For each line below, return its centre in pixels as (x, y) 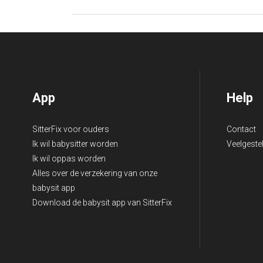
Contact (241, 129)
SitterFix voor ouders (71, 129)
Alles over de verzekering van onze (95, 173)
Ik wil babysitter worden (75, 144)
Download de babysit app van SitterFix (102, 202)
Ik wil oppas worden (69, 158)
